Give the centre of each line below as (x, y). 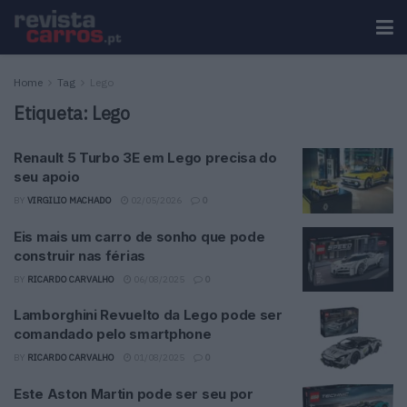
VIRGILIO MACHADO (69, 200)
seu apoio (47, 177)
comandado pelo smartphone (113, 334)
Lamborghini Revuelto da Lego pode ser (148, 315)
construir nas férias (79, 255)
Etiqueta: (53, 113)
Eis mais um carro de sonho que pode (139, 236)
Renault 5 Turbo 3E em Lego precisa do (145, 158)
